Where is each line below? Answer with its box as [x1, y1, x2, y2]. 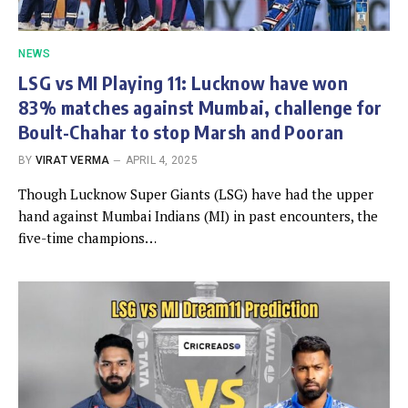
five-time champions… [18, 228, 157, 247]
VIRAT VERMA [35, 153, 110, 167]
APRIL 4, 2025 [125, 153, 198, 167]
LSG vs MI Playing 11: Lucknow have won [18, 70, 349, 94]
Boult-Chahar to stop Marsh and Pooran [18, 119, 344, 143]
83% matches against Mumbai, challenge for [18, 95, 382, 118]
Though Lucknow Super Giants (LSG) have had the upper [18, 184, 373, 203]
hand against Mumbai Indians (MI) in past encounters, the [18, 206, 378, 225]
